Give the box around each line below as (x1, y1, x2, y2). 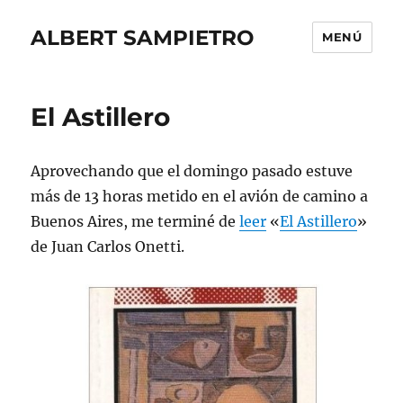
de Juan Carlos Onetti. (31, 237, 185, 255)
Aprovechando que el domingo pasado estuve (31, 162, 354, 180)
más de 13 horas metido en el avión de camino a (31, 187, 369, 205)
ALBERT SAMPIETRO (31, 24, 255, 50)
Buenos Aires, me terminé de (31, 212, 240, 230)
